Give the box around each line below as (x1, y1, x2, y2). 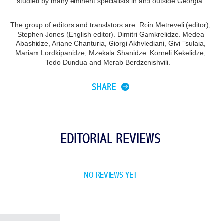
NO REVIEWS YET (83, 170, 137, 180)
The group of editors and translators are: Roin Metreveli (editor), (10, 21, 211, 29)
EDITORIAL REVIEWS (60, 131, 161, 146)
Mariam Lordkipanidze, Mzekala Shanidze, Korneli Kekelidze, (15, 49, 206, 57)
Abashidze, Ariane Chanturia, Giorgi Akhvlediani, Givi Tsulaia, (15, 39, 206, 47)
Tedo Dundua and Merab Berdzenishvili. (45, 58, 176, 66)
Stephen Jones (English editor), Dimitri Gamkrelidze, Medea (17, 30, 204, 38)
